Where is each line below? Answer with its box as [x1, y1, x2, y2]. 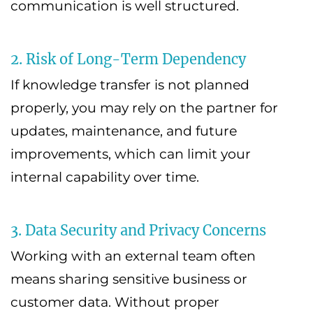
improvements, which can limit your [10, 146, 251, 163]
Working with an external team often [10, 248, 256, 265]
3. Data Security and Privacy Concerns [10, 221, 266, 240]
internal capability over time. [10, 169, 199, 186]
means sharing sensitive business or [10, 271, 247, 288]
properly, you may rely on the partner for [10, 100, 278, 117]
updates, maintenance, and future [10, 123, 237, 140]
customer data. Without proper [10, 294, 219, 311]
